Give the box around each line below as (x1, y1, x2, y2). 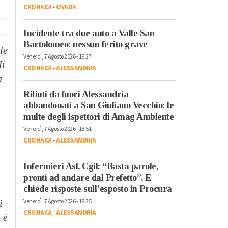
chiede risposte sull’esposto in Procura (23, 183, 172, 194)
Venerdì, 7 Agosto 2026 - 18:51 (23, 124, 91, 133)
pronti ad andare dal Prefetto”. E (23, 172, 151, 183)
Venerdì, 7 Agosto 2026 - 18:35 (23, 196, 91, 206)
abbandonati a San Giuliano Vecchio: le (23, 100, 174, 110)
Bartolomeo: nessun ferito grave (23, 39, 148, 49)
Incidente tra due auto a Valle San (23, 27, 154, 38)
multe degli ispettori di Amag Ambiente (23, 111, 174, 122)
